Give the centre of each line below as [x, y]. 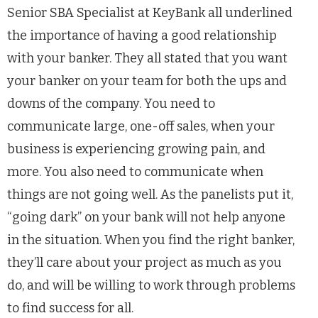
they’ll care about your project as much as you [144, 262]
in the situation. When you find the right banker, [151, 240]
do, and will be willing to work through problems [151, 285]
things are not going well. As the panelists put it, [150, 194]
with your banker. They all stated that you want [147, 58]
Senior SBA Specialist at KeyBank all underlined [150, 12]
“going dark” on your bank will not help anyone [146, 217]
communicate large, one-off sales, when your [141, 126]
